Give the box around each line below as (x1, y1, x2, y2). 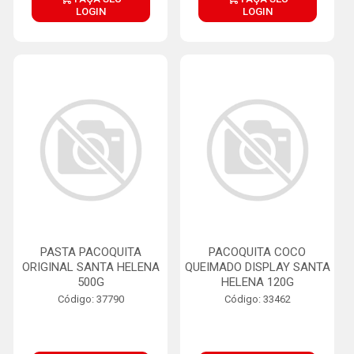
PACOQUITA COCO (209, 245, 306, 259)
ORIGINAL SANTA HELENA (21, 260, 160, 274)
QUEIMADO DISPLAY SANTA (184, 260, 330, 274)
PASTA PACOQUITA (40, 245, 141, 259)
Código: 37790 (57, 293, 124, 305)
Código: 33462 (224, 293, 291, 305)
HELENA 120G (220, 275, 294, 289)
